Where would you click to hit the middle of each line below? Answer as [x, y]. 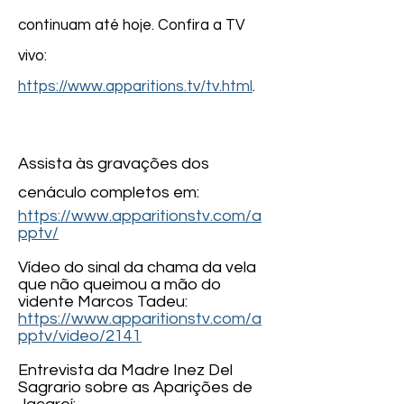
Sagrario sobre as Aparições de [135, 388]
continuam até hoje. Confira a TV [132, 26]
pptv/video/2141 [80, 336]
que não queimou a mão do [119, 285]
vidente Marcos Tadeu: [103, 302]
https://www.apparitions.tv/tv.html [135, 87]
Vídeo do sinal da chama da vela [137, 268]
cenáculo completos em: [109, 193]
